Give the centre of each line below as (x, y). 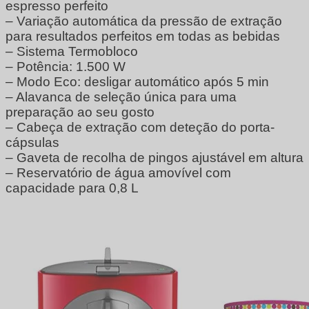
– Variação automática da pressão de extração (144, 21)
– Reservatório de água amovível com (118, 172)
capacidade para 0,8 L (72, 188)
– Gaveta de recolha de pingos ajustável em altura (154, 157)
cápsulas (32, 142)
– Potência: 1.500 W (66, 66)
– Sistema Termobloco (72, 51)
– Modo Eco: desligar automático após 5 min (137, 81)
